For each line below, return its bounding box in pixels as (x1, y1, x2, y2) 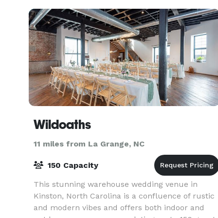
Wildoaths (34, 117, 91, 132)
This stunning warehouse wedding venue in (34, 180, 198, 189)
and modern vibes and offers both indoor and (34, 203, 204, 212)
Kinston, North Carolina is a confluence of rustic (34, 191, 215, 200)
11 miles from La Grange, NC (34, 139, 145, 148)
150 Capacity (45, 161, 98, 170)
